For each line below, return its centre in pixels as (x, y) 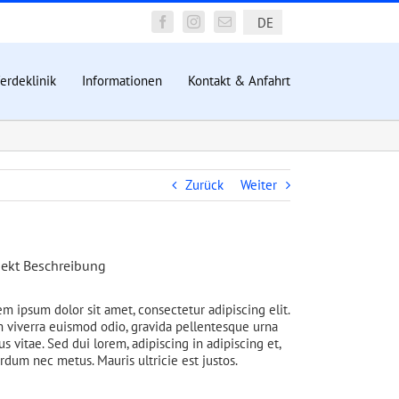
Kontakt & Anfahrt (239, 81)
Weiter (259, 184)
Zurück (204, 184)
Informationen (122, 81)
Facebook (188, 28)
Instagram (220, 28)
